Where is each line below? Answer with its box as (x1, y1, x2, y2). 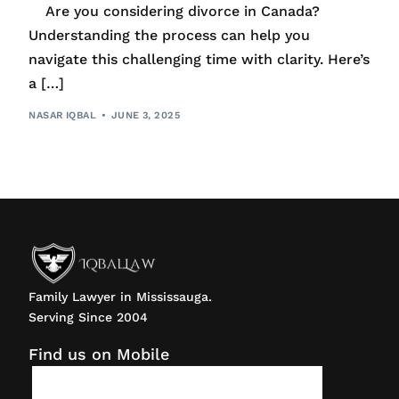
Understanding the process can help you (28, 27, 311, 45)
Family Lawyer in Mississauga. (28, 289, 213, 305)
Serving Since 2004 (28, 310, 149, 325)
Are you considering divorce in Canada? (28, 3, 321, 20)
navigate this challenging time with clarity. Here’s (28, 51, 370, 69)
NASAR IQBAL (28, 109, 97, 121)
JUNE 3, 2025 (110, 109, 180, 121)
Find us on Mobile (28, 345, 170, 364)
